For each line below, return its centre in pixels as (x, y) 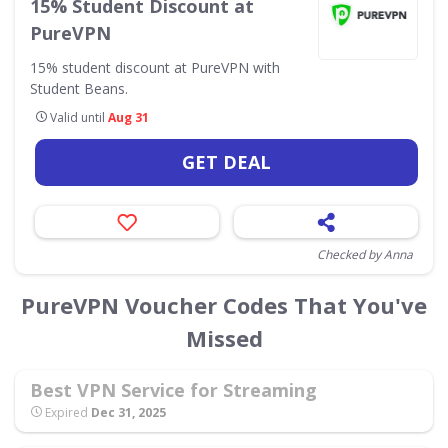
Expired (66, 412)
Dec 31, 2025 (128, 412)
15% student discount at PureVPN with (155, 67)
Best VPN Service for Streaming (173, 389)
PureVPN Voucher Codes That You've (224, 304)
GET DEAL (226, 161)
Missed (224, 337)
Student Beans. (79, 88)
